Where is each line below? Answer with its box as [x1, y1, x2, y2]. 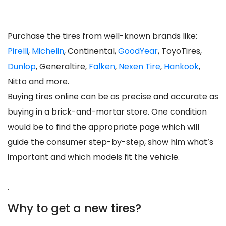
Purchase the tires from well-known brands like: [8, 30, 197, 42]
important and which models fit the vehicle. [8, 151, 180, 163]
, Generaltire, [36, 60, 89, 72]
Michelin [32, 45, 64, 57]
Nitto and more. [8, 75, 69, 87]
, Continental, [64, 45, 118, 57]
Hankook [164, 60, 199, 72]
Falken [89, 60, 115, 72]
